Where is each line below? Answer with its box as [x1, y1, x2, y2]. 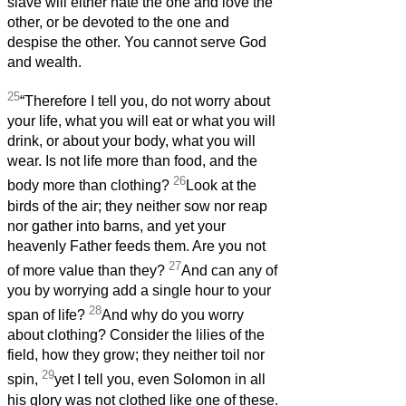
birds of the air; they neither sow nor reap [7, 198, 267, 214]
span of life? [7, 307, 89, 324]
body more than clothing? [7, 178, 173, 194]
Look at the [186, 178, 256, 194]
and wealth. [7, 54, 82, 71]
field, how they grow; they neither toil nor [7, 347, 265, 363]
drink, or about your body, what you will [7, 133, 256, 150]
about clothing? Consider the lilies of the [7, 327, 265, 343]
